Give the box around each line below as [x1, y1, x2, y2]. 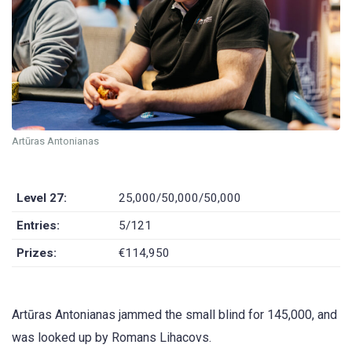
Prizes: [16, 246, 57, 261]
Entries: [16, 218, 60, 233]
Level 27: [16, 191, 68, 206]
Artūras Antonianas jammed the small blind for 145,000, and [12, 307, 337, 323]
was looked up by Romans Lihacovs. [12, 330, 211, 346]
